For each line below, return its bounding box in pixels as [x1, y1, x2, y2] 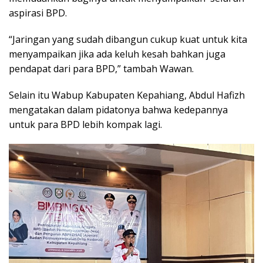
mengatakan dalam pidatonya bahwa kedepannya [9, 103, 228, 116]
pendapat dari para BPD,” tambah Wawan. [9, 62, 194, 75]
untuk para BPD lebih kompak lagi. [9, 118, 162, 131]
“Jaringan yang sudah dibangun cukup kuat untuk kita [9, 33, 247, 46]
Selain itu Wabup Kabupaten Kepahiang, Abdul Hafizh [9, 89, 245, 102]
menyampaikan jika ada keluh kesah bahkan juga [9, 48, 225, 60]
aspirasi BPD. [9, 6, 67, 19]
